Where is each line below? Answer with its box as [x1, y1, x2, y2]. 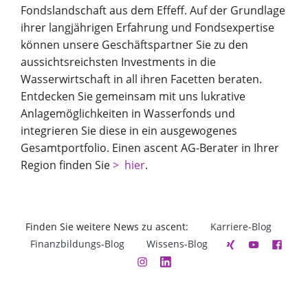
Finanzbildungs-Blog [30, 236, 124, 250]
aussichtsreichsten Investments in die [21, 54, 216, 69]
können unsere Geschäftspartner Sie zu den [21, 36, 248, 52]
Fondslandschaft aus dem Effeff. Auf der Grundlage [21, 2, 285, 18]
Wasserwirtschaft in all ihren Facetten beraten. [21, 71, 262, 87]
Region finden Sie [21, 157, 113, 173]
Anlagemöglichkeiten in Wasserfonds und [21, 105, 235, 121]
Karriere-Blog [210, 219, 272, 233]
